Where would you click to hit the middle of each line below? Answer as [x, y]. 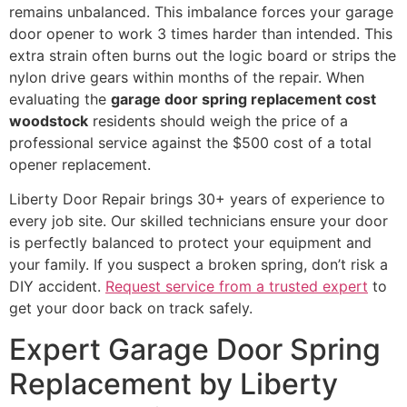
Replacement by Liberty [174, 383]
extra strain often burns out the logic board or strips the [203, 55]
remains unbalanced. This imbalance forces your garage [201, 11]
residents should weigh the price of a [218, 120]
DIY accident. [57, 287]
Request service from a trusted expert [237, 287]
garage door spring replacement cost [243, 99]
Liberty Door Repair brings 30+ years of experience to [197, 199]
